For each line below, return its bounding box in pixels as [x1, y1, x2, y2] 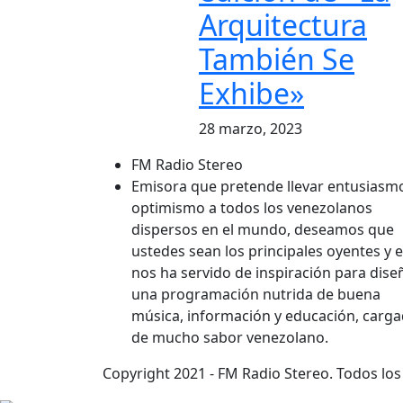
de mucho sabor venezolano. [131, 327, 328, 348]
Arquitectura [199, 5, 367, 45]
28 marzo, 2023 [199, 119, 302, 139]
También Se [199, 40, 354, 79]
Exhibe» [199, 74, 304, 113]
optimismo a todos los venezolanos [131, 198, 372, 219]
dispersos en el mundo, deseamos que [131, 219, 394, 240]
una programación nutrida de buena [131, 284, 381, 305]
